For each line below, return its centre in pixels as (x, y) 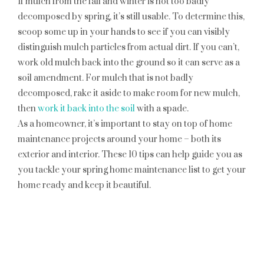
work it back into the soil (86, 109)
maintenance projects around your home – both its (119, 139)
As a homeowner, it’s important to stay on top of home (125, 124)
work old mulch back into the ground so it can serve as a (129, 63)
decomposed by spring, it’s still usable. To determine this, (131, 17)
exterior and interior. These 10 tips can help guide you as (130, 155)
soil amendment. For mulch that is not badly (105, 78)
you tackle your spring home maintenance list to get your (132, 170)
